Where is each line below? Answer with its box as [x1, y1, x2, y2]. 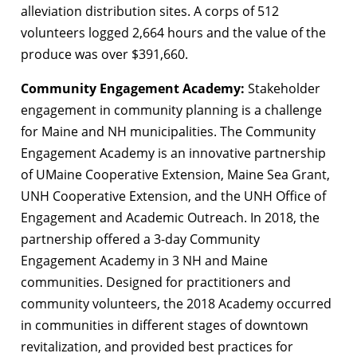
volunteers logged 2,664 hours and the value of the [21, 24, 326, 42]
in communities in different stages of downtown [21, 316, 308, 335]
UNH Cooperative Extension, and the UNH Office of [21, 187, 326, 206]
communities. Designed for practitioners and [21, 273, 291, 292]
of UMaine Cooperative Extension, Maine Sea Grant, [21, 166, 330, 184]
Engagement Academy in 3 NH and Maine [21, 252, 268, 270]
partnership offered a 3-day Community [21, 230, 260, 249]
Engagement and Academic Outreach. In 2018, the [21, 209, 320, 227]
